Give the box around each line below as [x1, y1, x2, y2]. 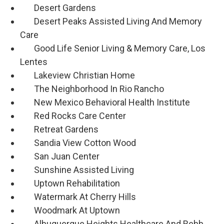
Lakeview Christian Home [20, 70, 135, 81]
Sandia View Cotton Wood [20, 137, 136, 148]
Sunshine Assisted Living [20, 164, 134, 175]
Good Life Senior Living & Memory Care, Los [20, 43, 205, 54]
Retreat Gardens [20, 124, 98, 135]
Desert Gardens [20, 2, 96, 13]
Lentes [20, 56, 47, 67]
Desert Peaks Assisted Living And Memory [20, 16, 202, 27]
